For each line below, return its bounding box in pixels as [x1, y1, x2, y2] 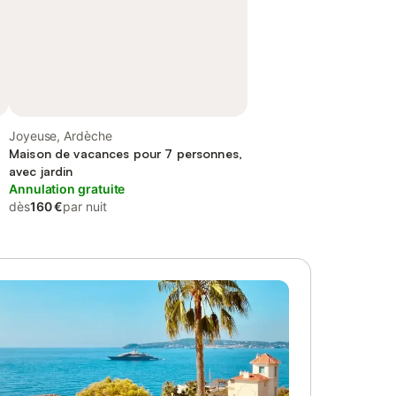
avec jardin [9, 164, 73, 179]
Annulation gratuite [9, 181, 126, 196]
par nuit [63, 199, 107, 214]
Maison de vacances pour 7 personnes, [9, 146, 243, 161]
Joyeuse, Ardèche [9, 128, 112, 143]
